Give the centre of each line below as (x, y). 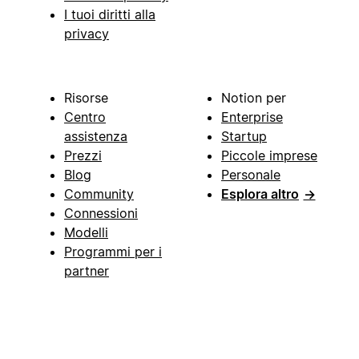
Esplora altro (260, 194)
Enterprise (252, 117)
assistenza (96, 137)
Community (99, 194)
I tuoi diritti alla (110, 15)
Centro (85, 117)
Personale (251, 175)
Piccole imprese (269, 156)
